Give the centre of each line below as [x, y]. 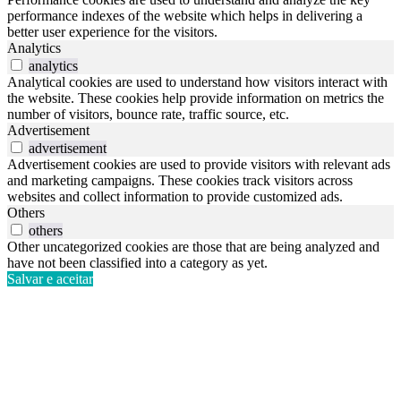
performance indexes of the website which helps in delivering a [185, 16]
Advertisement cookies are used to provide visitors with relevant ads [199, 165]
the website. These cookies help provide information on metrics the [196, 98]
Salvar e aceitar [50, 279]
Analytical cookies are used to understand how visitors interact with [197, 82]
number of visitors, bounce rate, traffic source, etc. [148, 115]
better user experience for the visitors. [112, 32]
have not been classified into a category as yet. [137, 263]
